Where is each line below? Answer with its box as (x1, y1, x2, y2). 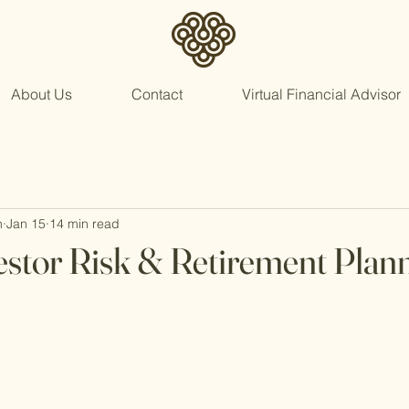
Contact (131, 85, 183, 103)
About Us (10, 85, 72, 103)
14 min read (49, 215, 120, 232)
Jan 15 (6, 215, 46, 232)
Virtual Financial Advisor (241, 85, 401, 103)
